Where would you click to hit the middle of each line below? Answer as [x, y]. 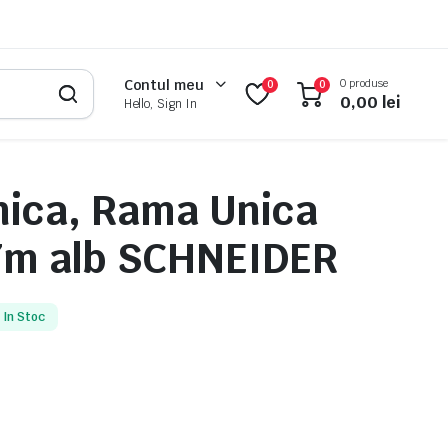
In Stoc [23, 317]
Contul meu [164, 85]
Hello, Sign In [160, 104]
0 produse [364, 82]
